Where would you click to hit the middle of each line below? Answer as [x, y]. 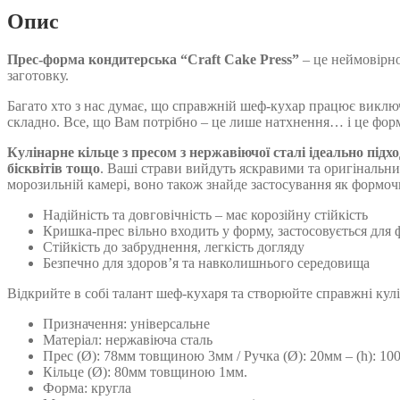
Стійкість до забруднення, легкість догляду [174, 247]
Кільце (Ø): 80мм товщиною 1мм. [145, 372]
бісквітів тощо [54, 169]
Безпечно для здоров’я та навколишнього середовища [206, 263]
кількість [33, 12]
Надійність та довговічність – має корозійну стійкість [205, 215]
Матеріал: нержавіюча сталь [128, 340]
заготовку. [38, 76]
